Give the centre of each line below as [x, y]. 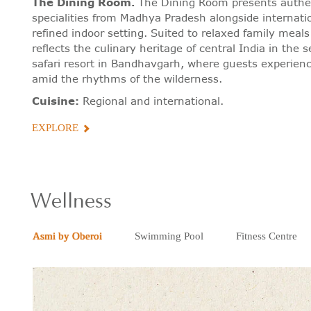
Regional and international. [151, 101]
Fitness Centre [267, 236]
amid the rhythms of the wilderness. [127, 78]
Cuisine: [55, 101]
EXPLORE [55, 127]
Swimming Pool [169, 236]
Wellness [71, 202]
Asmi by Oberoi [68, 236]
